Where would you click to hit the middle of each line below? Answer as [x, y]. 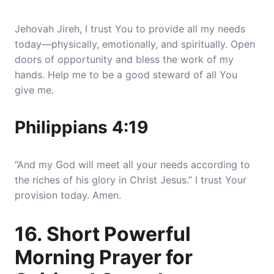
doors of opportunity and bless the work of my [124, 59]
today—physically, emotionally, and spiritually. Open [135, 44]
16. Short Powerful [103, 234]
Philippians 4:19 [81, 127]
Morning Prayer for [104, 257]
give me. [34, 90]
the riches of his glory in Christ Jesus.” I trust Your [131, 180]
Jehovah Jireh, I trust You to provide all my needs [130, 29]
